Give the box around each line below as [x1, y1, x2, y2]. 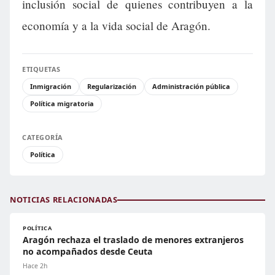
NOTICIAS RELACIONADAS [10, 194, 118, 206]
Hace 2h [23, 261, 47, 271]
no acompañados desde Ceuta [23, 246, 153, 258]
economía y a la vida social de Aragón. [22, 18, 211, 34]
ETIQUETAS [22, 64, 61, 74]
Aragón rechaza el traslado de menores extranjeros [23, 234, 244, 246]
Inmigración [30, 82, 71, 91]
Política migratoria [30, 99, 94, 109]
